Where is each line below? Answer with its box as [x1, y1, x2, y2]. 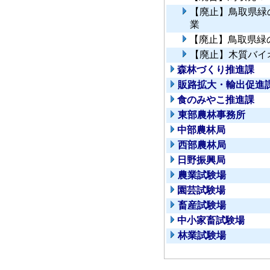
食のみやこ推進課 [177, 95, 254, 105]
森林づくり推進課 [177, 64, 254, 75]
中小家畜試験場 [177, 215, 245, 226]
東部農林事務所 [178, 110, 245, 121]
